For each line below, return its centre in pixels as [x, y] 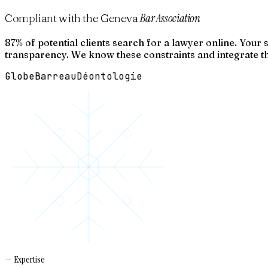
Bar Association [170, 18]
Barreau [56, 77]
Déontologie [109, 77]
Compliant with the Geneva [73, 18]
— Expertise [25, 260]
